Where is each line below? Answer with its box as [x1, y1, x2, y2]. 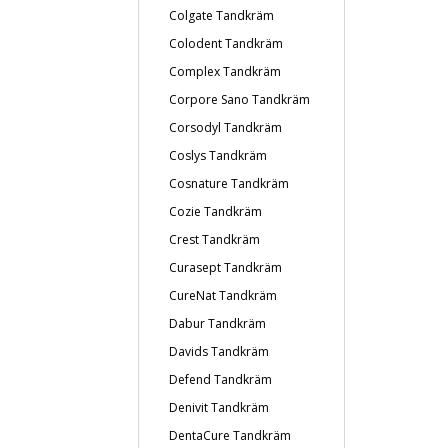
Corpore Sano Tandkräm [169, 91, 310, 108]
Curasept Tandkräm [169, 259, 282, 276]
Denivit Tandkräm [169, 399, 269, 416]
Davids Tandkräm [169, 343, 269, 360]
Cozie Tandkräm [169, 203, 262, 220]
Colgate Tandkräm [169, 7, 274, 24]
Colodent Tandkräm [169, 35, 283, 52]
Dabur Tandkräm [169, 315, 266, 332]
